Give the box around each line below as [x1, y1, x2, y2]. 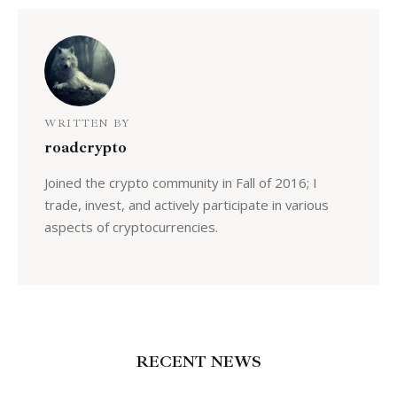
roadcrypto [43, 137, 127, 158]
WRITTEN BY [43, 117, 130, 131]
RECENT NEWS [136, 352, 261, 372]
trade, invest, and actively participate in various [43, 195, 329, 214]
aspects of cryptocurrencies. [43, 217, 218, 236]
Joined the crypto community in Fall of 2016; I [43, 173, 317, 191]
